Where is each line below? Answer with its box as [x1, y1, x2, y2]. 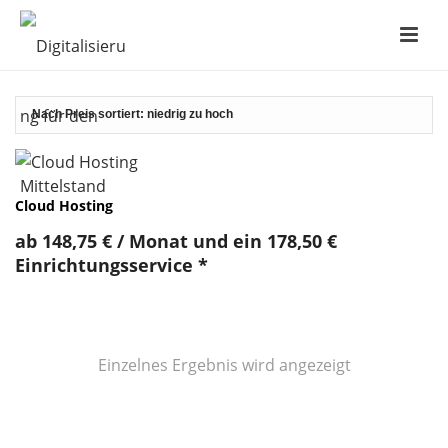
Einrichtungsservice [15, 253, 193, 277]
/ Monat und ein [117, 229, 267, 253]
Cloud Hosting [15, 196, 113, 215]
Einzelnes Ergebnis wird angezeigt [97, 353, 351, 376]
